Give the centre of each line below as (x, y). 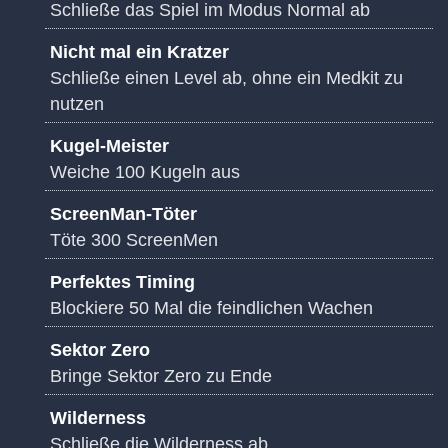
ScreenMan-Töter (123, 214)
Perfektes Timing (122, 282)
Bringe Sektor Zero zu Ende (161, 376)
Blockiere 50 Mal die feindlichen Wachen (211, 308)
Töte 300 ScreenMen (134, 240)
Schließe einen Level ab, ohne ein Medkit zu (226, 78)
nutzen (77, 104)
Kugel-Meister (109, 146)
